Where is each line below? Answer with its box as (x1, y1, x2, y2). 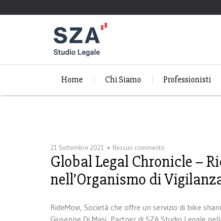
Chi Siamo (105, 74, 142, 85)
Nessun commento (112, 143, 165, 151)
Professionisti (163, 74, 211, 85)
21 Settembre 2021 (50, 143, 104, 151)
